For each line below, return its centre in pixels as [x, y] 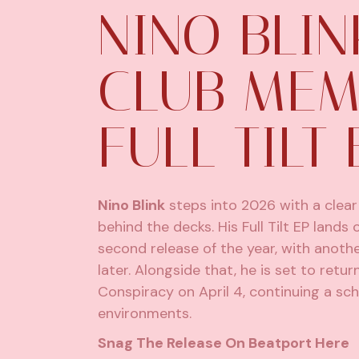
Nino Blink [131, 206]
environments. [145, 314]
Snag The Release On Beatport [206, 343]
